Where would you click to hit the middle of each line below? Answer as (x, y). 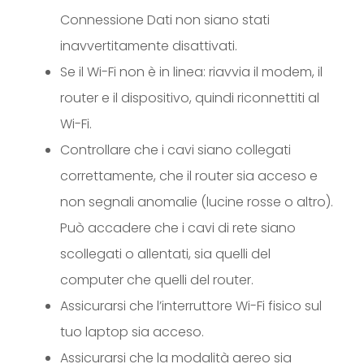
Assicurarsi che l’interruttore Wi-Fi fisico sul (191, 306)
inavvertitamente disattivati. (149, 46)
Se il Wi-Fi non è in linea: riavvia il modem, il (191, 72)
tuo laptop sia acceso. (132, 332)
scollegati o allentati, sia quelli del (165, 254)
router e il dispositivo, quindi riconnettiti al (190, 98)
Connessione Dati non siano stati (165, 20)
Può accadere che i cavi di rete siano (178, 228)
